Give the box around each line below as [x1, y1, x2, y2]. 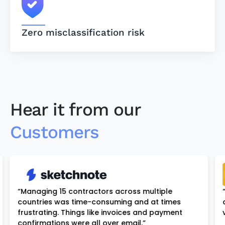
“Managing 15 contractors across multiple [17, 186, 172, 197]
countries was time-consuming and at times [17, 197, 181, 207]
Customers [10, 121, 99, 143]
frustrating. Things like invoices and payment [17, 207, 182, 218]
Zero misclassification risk [21, 27, 145, 39]
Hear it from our [10, 98, 141, 120]
